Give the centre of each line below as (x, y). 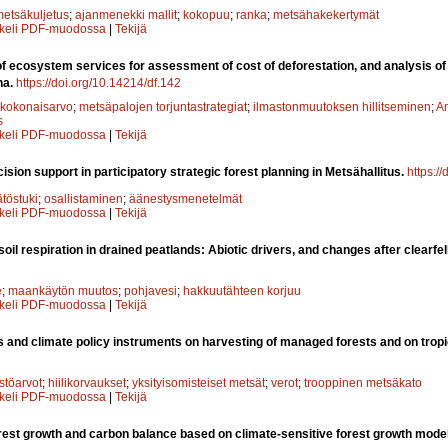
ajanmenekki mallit (126, 14)
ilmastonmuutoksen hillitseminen (342, 106)
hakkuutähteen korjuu (242, 290)
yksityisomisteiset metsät (198, 382)
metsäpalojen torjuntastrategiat (163, 106)
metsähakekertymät (326, 14)
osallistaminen (83, 198)
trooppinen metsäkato (363, 382)
